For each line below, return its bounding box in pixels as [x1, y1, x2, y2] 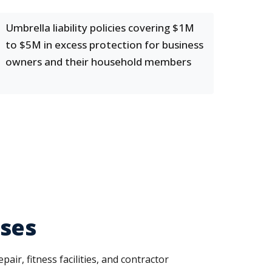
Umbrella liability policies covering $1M [5, 21, 194, 35]
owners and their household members [5, 55, 191, 69]
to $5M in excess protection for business [5, 38, 203, 52]
